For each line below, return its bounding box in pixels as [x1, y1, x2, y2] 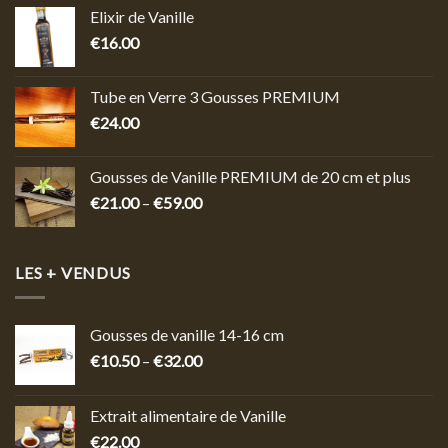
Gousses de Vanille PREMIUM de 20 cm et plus [90, 167, 411, 187]
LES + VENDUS [15, 263, 131, 283]
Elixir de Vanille [90, 7, 194, 27]
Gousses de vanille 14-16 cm [90, 324, 284, 344]
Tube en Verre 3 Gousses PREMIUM [90, 87, 340, 107]
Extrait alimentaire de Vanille [90, 405, 286, 425]
